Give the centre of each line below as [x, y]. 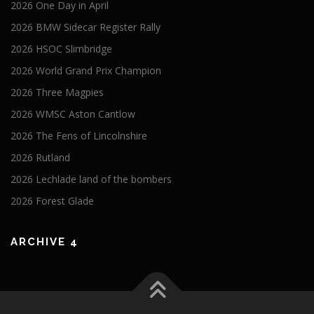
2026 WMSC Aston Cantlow [73, 114]
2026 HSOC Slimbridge [61, 49]
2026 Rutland [40, 157]
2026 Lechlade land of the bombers [91, 179]
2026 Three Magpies [57, 92]
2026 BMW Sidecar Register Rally [86, 27]
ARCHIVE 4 [45, 242]
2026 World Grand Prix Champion [86, 70]
